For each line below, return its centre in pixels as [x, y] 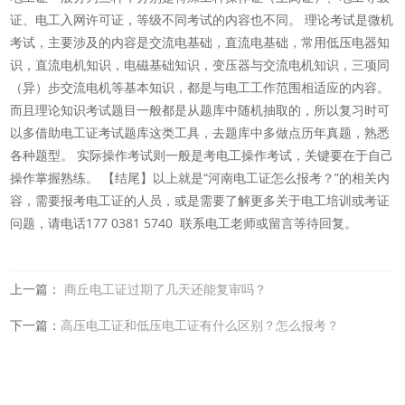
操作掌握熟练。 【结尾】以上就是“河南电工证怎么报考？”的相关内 [200, 178]
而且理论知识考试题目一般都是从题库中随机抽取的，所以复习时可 [200, 110]
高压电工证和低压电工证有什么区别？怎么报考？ [200, 325]
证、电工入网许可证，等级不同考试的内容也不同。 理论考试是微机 [202, 19]
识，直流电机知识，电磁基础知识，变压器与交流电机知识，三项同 [200, 65]
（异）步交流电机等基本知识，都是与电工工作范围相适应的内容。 [200, 87]
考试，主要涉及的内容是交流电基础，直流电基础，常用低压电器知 [200, 42]
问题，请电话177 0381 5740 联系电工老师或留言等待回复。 [184, 223]
